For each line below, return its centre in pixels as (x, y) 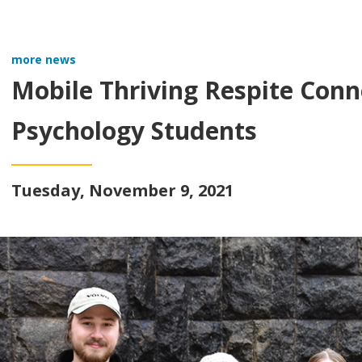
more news (44, 59)
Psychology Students (134, 130)
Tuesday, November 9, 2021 (122, 190)
